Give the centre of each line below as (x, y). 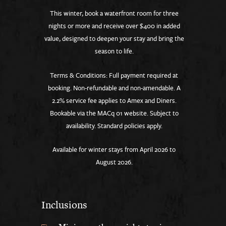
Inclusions (64, 204)
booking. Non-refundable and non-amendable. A (114, 88)
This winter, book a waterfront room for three (114, 13)
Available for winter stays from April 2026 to (114, 150)
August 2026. (114, 162)
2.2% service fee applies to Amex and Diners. (114, 100)
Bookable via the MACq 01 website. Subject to (114, 113)
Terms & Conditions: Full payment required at (114, 75)
